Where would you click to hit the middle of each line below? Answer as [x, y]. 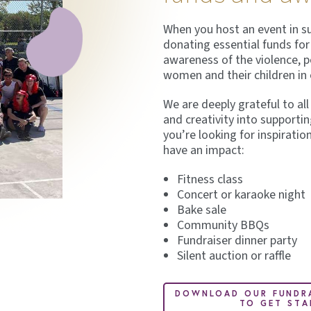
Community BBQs [223, 226]
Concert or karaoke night [241, 195]
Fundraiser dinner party [237, 241]
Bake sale [201, 210]
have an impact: [203, 151]
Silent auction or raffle [234, 256]
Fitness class [210, 180]
